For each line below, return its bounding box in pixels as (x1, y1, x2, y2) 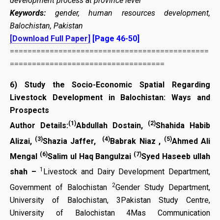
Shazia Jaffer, (42, 136, 102, 146)
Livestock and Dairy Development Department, (43, 167, 211, 177)
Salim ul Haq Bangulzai (47, 151, 134, 161)
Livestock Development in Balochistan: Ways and (10, 92, 210, 102)
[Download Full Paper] (10, 33, 90, 43)
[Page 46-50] (92, 33, 139, 43)
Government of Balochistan (10, 182, 112, 192)
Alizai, (10, 136, 32, 146)
